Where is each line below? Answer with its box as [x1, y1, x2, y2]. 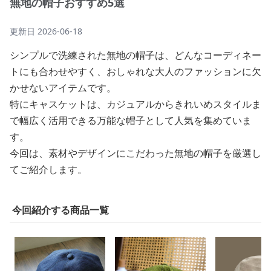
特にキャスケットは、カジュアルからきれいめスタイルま [10, 97, 261, 111]
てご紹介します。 [10, 163, 87, 176]
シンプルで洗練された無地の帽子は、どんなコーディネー [10, 48, 261, 62]
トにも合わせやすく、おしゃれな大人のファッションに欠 [10, 65, 261, 78]
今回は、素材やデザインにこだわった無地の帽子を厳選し [10, 146, 261, 160]
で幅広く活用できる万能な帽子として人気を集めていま [10, 114, 252, 127]
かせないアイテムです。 [10, 81, 116, 94]
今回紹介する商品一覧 [12, 203, 109, 217]
